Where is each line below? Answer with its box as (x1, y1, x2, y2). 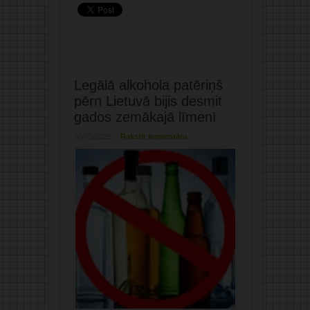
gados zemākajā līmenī (73, 109, 217, 125)
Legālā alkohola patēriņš (73, 77, 223, 93)
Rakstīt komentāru (120, 132, 188, 141)
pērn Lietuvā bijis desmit (73, 93, 222, 109)
